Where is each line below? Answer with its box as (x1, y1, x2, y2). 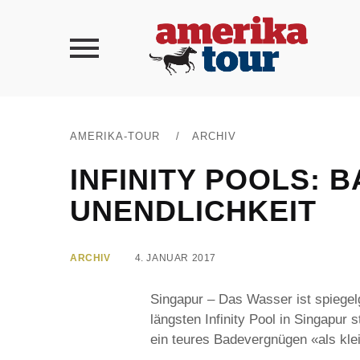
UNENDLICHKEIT (70, 194, 317, 227)
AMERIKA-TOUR (70, 130, 160, 142)
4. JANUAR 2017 (134, 252, 217, 264)
